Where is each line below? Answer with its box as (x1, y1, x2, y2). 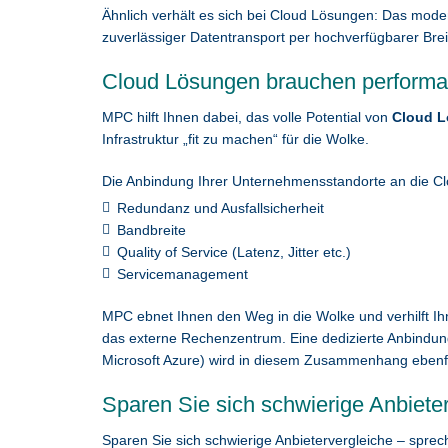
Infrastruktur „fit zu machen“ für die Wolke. (102, 131, 369, 147)
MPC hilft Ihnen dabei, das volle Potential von (102, 109, 392, 125)
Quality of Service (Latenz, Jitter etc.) (117, 244, 351, 260)
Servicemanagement (117, 266, 248, 282)
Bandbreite (117, 222, 186, 238)
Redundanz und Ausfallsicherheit (117, 200, 324, 216)
